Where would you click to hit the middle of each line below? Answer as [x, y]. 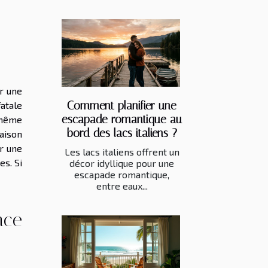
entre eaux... [122, 185]
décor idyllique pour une [122, 163]
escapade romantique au [122, 119]
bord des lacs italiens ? [122, 133]
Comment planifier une [122, 105]
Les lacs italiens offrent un [122, 151]
